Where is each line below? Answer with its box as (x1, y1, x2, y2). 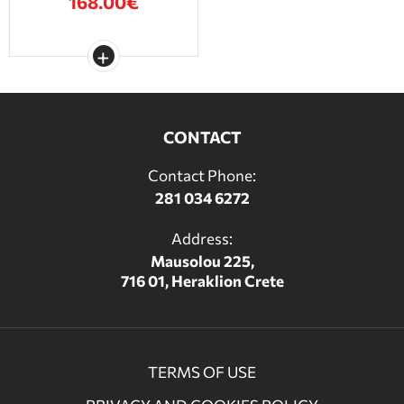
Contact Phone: (148, 166, 256, 186)
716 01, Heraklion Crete (120, 271, 284, 291)
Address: (171, 229, 233, 249)
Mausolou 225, (150, 252, 254, 271)
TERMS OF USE (148, 363, 256, 382)
